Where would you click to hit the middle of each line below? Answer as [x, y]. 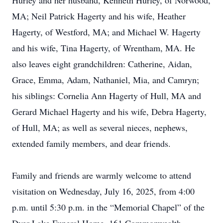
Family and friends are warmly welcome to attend [102, 175]
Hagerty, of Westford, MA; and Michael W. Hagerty [106, 32]
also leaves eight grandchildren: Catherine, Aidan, [102, 64]
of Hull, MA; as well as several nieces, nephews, [100, 127]
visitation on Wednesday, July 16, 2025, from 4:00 [103, 191]
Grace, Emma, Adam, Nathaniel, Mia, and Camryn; [106, 80]
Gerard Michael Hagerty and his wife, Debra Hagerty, [109, 111]
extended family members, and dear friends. [91, 143]
